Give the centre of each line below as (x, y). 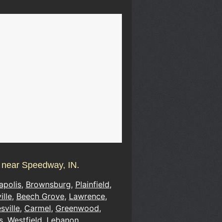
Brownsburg (48, 185)
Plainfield (92, 185)
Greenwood (77, 208)
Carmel (37, 208)
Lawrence (87, 196)
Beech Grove (40, 196)
